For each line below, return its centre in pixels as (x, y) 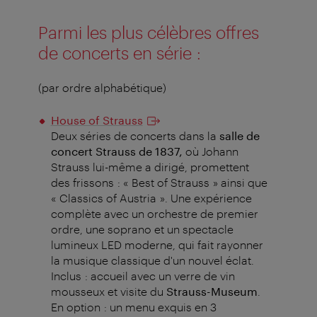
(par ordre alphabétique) (102, 88)
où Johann (210, 151)
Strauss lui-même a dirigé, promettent (150, 167)
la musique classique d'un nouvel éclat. (152, 260)
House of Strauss (97, 120)
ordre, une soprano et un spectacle (142, 229)
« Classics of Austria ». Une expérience (151, 198)
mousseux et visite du (108, 292)
